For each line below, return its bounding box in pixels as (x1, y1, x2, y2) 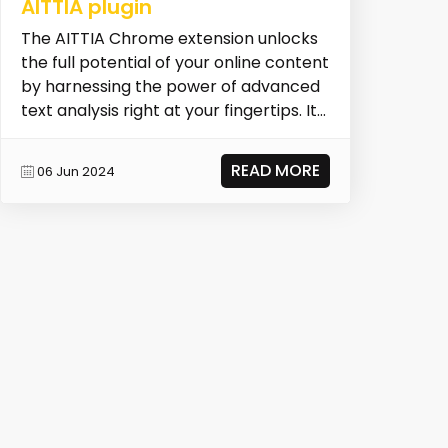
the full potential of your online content (20, 51, 329, 75)
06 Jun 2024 (36, 161, 115, 181)
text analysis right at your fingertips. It (20, 99, 317, 123)
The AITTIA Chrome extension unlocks (20, 27, 318, 51)
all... (20, 123, 48, 147)
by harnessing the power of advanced (20, 75, 320, 99)
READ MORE (231, 159, 321, 183)
